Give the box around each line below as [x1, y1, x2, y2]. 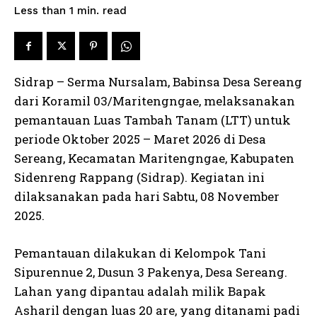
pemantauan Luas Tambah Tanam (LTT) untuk [14, 112, 291, 128]
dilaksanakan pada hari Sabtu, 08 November [14, 188, 279, 204]
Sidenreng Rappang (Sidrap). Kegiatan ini [14, 169, 265, 185]
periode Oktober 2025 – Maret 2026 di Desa [14, 131, 266, 147]
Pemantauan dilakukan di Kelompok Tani [14, 245, 266, 261]
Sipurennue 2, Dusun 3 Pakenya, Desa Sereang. [14, 264, 287, 280]
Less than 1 [14, 4, 74, 18]
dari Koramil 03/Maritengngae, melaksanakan [14, 93, 295, 109]
